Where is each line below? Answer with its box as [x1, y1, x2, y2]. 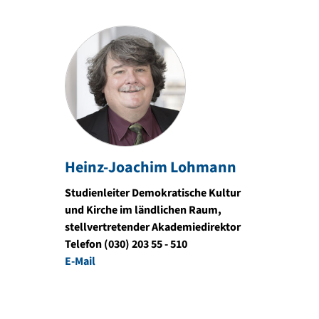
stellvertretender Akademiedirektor [65, 219, 241, 235]
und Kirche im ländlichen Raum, [65, 202, 221, 218]
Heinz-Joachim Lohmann [65, 156, 236, 179]
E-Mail [65, 253, 95, 269]
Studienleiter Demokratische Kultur [65, 185, 241, 201]
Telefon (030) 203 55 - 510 [65, 236, 187, 252]
